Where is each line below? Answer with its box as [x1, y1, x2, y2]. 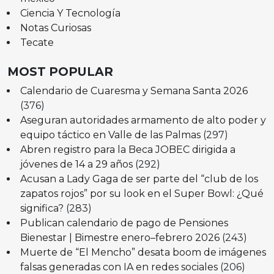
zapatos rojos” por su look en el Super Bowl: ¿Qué [20, 187, 264, 199]
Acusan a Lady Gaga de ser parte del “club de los [20, 172, 258, 185]
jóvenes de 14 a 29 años [20, 158, 133, 170]
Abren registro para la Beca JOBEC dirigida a [20, 143, 235, 155]
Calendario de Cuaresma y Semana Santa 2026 [20, 84, 248, 97]
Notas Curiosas [20, 21, 91, 34]
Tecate [20, 36, 54, 48]
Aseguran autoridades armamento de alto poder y [20, 114, 266, 126]
